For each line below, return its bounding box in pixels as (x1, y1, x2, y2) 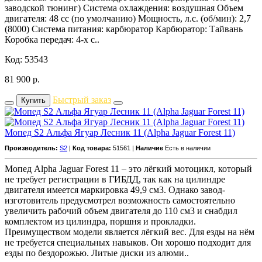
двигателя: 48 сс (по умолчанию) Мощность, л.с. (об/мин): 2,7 (5, 13, 251, 23)
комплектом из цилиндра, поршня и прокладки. (5, 216, 196, 226)
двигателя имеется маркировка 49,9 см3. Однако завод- (5, 184, 225, 195)
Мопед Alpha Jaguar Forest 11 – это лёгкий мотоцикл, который (5, 163, 252, 174)
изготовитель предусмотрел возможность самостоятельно (5, 195, 235, 205)
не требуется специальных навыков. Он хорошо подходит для (5, 237, 251, 247)
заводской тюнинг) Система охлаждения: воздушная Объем (5, 2, 243, 13)
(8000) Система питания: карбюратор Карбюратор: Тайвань (5, 23, 243, 34)
